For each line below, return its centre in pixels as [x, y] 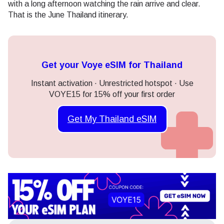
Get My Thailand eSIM [112, 119]
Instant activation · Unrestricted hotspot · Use [112, 83]
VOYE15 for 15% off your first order [112, 94]
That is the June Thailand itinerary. [68, 15]
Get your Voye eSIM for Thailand [112, 65]
